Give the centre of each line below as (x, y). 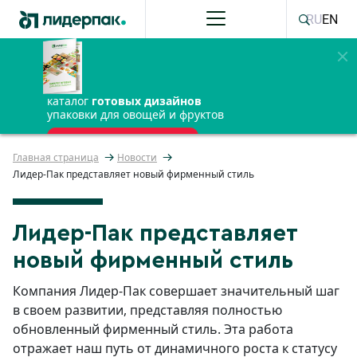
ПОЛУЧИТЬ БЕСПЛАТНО (123, 137)
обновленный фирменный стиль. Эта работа (153, 329)
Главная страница (56, 157)
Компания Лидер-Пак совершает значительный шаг (176, 291)
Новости (137, 157)
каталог (69, 101)
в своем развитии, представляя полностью (147, 310)
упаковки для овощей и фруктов (135, 114)
